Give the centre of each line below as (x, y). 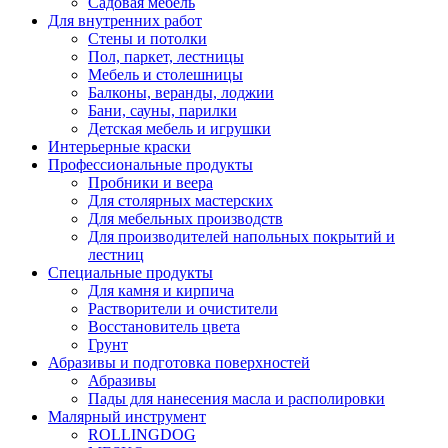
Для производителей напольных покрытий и (241, 236)
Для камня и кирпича (161, 290)
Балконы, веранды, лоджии (181, 92)
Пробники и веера (150, 182)
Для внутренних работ (125, 20)
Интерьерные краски (119, 146)
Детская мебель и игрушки (179, 128)
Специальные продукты (130, 272)
